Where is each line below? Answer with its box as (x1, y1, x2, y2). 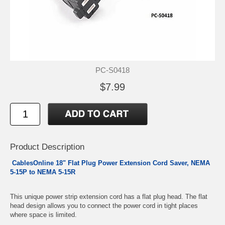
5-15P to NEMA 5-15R (10, 168, 75, 176)
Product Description (10, 142, 84, 152)
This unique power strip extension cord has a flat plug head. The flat (10, 192, 207, 200)
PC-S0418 (95, 65, 130, 74)
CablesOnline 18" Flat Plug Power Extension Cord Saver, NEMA (10, 159, 210, 167)
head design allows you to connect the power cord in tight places (10, 201, 198, 209)
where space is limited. (10, 210, 77, 218)
